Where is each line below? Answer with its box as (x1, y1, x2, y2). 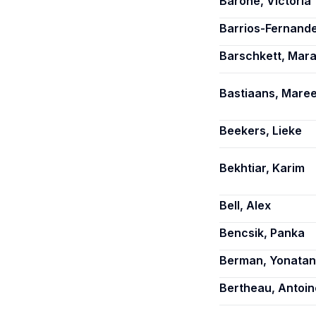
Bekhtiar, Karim (219, 161, 305, 175)
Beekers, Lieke (219, 123, 302, 138)
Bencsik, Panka (219, 226, 305, 240)
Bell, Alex (219, 198, 271, 212)
